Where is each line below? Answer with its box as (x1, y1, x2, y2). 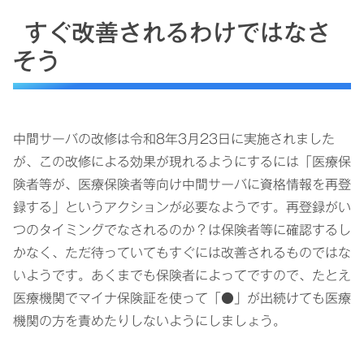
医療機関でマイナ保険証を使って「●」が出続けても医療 (13, 291, 351, 305)
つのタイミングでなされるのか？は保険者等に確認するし (13, 223, 351, 236)
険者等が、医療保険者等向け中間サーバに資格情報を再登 (13, 177, 351, 191)
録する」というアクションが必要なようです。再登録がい (13, 200, 351, 214)
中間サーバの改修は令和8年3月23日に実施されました (13, 132, 335, 145)
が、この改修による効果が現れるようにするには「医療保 (13, 154, 351, 168)
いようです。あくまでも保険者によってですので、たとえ (13, 268, 351, 282)
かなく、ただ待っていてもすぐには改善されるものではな (13, 245, 351, 259)
